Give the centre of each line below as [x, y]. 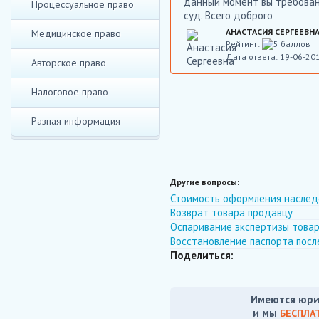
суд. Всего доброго [228, 15]
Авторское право [69, 63]
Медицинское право [76, 33]
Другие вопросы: [205, 182]
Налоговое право [70, 92]
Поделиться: [202, 255]
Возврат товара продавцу [231, 213]
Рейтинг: [244, 44]
